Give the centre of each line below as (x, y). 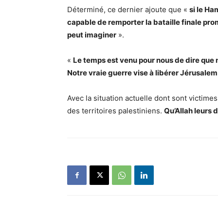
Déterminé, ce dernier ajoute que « (128, 9)
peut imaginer (92, 35)
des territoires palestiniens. (116, 111)
